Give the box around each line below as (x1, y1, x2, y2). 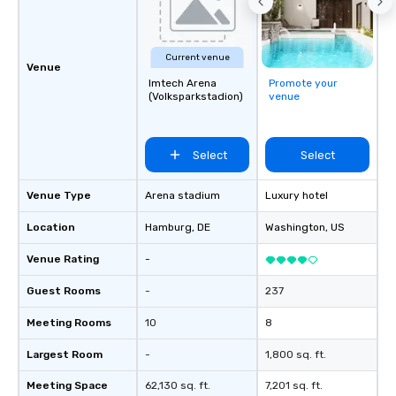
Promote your (269, 77, 338, 89)
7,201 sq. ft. (265, 379, 323, 392)
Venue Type (27, 189, 91, 202)
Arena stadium (145, 189, 220, 202)
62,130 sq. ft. (145, 379, 210, 392)
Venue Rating (27, 253, 99, 265)
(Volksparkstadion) (148, 90, 243, 103)
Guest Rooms (27, 285, 101, 297)
